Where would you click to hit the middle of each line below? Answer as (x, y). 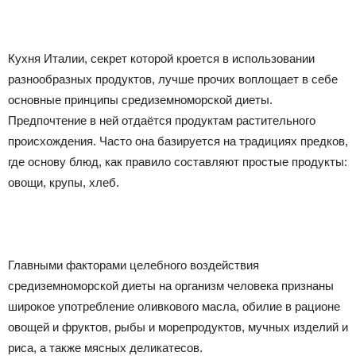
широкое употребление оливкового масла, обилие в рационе (174, 307)
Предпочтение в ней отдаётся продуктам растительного (162, 121)
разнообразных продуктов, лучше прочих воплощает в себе (173, 79)
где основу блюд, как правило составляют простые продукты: (178, 162)
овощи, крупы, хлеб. (64, 183)
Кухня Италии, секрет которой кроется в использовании (161, 59)
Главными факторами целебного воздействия (133, 265)
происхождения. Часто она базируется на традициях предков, (178, 141)
